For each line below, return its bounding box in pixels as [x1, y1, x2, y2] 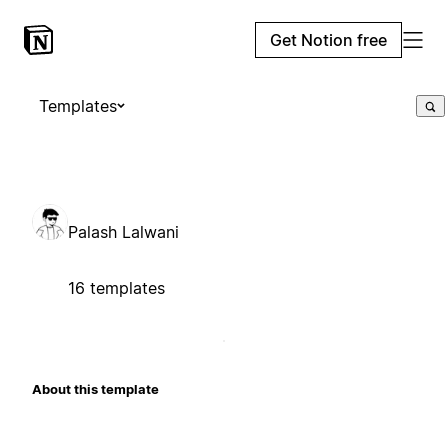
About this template [32, 380, 159, 397]
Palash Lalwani [68, 221, 179, 242]
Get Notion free [270, 30, 387, 50]
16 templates [68, 277, 165, 298]
